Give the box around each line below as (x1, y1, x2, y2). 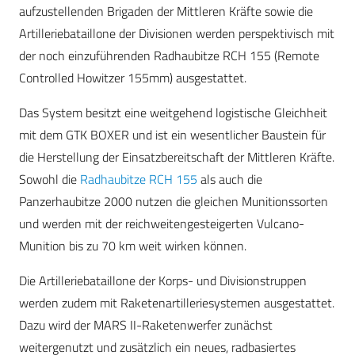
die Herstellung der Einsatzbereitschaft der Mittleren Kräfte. (19, 147, 334, 167)
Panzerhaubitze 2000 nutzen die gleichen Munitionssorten (19, 192, 328, 212)
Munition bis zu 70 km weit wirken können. (19, 236, 246, 256)
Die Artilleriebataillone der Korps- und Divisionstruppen (19, 271, 307, 291)
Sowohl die (19, 170, 80, 189)
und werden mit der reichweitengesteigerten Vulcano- (19, 214, 304, 234)
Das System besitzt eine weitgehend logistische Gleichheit (19, 103, 327, 123)
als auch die (197, 170, 262, 189)
